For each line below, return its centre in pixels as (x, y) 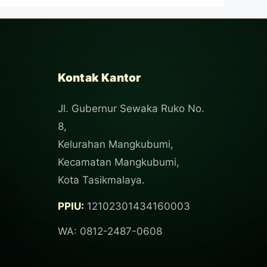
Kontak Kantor (99, 78)
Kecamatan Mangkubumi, (118, 162)
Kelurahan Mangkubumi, (115, 145)
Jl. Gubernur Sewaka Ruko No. (131, 109)
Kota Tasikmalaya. (101, 180)
